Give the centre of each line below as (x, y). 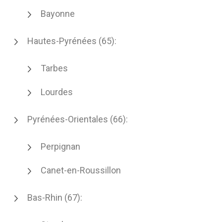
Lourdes (57, 92)
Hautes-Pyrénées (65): (72, 41)
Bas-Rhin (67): (55, 197)
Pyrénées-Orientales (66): (78, 119)
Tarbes (54, 68)
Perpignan (60, 146)
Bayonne (58, 14)
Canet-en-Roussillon (81, 170)
